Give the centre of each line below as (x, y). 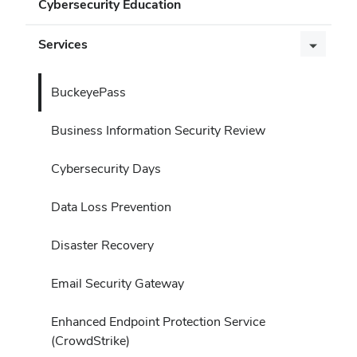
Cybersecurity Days (106, 168)
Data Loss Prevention (111, 206)
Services (63, 44)
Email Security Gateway (118, 283)
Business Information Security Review (158, 130)
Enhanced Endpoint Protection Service (158, 321)
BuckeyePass (88, 92)
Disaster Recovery (102, 245)
